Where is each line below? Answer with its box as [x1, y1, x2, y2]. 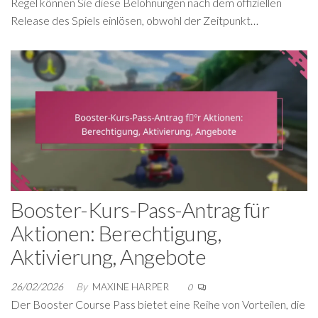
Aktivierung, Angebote [11, 243, 207, 269]
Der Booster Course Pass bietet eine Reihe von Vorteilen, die [11, 297, 305, 311]
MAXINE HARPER [92, 280, 171, 292]
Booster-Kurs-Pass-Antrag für [11, 197, 270, 222]
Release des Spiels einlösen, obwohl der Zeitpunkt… [11, 13, 258, 27]
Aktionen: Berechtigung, [11, 220, 221, 246]
